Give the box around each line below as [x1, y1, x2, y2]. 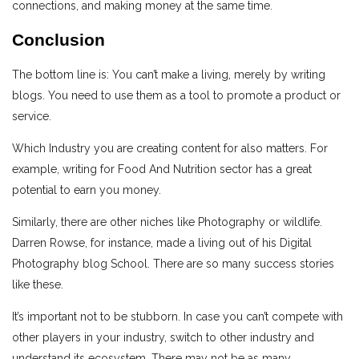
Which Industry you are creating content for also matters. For [12, 142, 328, 155]
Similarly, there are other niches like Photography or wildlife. [12, 216, 322, 229]
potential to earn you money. [12, 184, 161, 197]
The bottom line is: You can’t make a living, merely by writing [12, 68, 325, 82]
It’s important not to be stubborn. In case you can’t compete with [12, 310, 343, 324]
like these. [12, 278, 63, 292]
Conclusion [12, 30, 105, 49]
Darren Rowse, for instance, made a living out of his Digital [12, 236, 312, 250]
